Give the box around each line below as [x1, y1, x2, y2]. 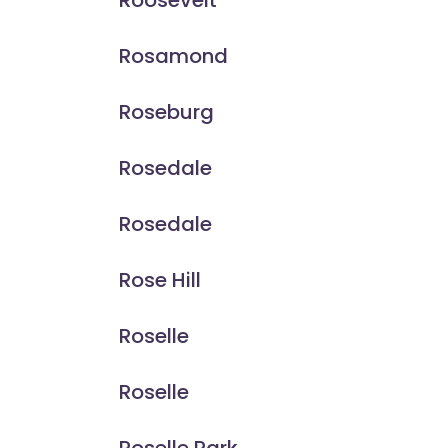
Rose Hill [118, 266, 201, 295]
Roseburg [118, 98, 214, 127]
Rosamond [118, 42, 228, 71]
